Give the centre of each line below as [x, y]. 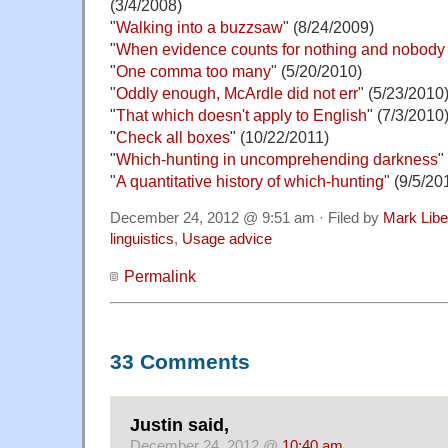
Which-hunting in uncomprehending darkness [277, 158]
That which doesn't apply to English [241, 114]
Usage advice [227, 238]
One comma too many [193, 70]
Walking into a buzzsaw [199, 26]
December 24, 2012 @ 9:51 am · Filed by [246, 217]
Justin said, [179, 425]
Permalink [160, 275]
